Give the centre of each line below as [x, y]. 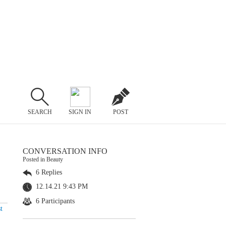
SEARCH [40, 112]
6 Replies [48, 172]
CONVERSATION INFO [65, 151]
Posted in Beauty [43, 159]
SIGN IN [80, 112]
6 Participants [54, 201]
